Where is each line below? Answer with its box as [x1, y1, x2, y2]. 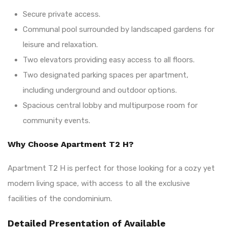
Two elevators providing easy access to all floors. [23, 55, 195, 64]
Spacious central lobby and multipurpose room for [23, 100, 198, 110]
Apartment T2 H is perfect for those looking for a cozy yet [8, 163, 215, 173]
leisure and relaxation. [23, 40, 98, 49]
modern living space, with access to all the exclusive [8, 178, 190, 188]
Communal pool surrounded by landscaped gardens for [23, 24, 214, 34]
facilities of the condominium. [8, 194, 112, 203]
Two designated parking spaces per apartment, [23, 70, 188, 80]
